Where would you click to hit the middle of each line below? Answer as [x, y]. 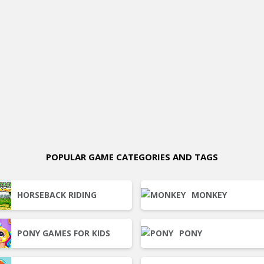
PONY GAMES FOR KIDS [64, 233]
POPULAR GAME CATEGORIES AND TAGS [132, 157]
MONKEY [209, 195]
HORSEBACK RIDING [57, 195]
